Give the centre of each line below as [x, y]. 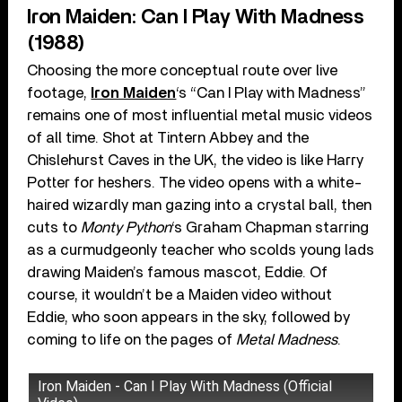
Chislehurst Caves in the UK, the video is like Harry [196, 160]
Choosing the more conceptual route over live [183, 70]
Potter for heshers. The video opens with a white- [195, 182]
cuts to [54, 227]
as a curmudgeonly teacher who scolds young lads [201, 249]
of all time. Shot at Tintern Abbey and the [168, 137]
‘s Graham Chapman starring [271, 227]
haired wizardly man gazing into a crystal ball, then [200, 205]
